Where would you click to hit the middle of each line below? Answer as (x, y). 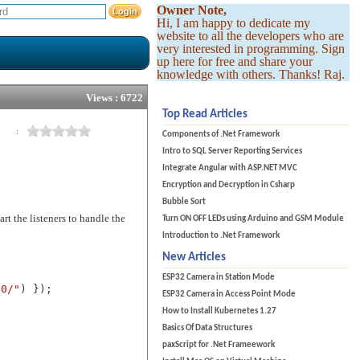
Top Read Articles (205, 115)
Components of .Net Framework (221, 135)
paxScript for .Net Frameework (219, 345)
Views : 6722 (115, 98)
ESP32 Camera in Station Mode (219, 278)
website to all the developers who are (251, 36)
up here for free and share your (235, 61)
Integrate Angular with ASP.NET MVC (230, 168)
